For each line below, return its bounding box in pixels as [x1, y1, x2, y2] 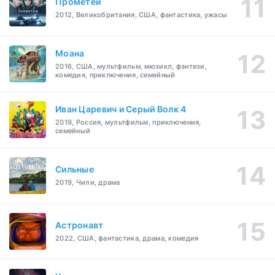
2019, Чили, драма [55, 178, 120, 187]
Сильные [55, 164, 94, 175]
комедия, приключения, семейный [55, 71, 176, 80]
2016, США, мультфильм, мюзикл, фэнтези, [55, 62, 207, 71]
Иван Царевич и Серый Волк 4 [55, 104, 187, 115]
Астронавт [55, 220, 104, 231]
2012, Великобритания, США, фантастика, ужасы [55, 10, 228, 20]
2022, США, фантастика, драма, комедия [55, 234, 199, 243]
